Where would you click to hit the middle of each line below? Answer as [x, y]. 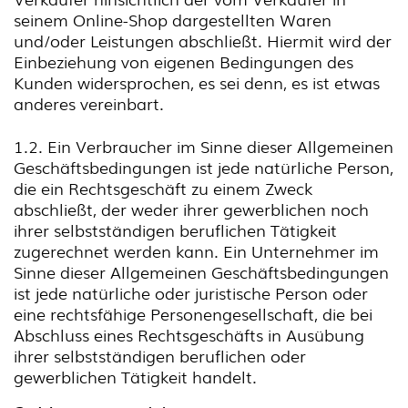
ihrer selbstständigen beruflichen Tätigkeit [175, 229]
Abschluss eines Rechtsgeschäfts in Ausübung [189, 334]
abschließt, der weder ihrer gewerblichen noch [191, 209]
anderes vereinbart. [89, 103]
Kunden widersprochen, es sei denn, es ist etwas [197, 82]
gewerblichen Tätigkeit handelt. [135, 376]
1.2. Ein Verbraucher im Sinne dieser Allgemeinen [204, 146]
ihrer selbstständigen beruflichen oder [160, 355]
